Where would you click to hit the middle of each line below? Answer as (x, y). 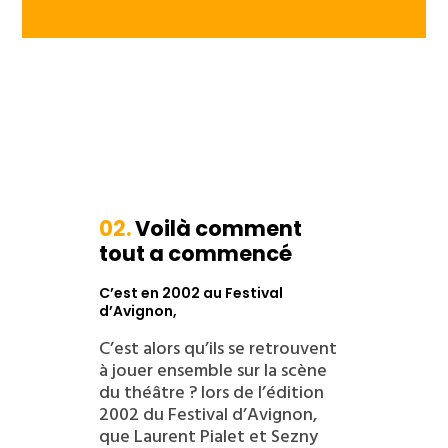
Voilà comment (216, 228)
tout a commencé (195, 253)
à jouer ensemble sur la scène (212, 370)
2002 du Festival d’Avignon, (207, 414)
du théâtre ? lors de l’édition (211, 392)
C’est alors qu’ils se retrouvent (217, 348)
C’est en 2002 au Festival (190, 292)
